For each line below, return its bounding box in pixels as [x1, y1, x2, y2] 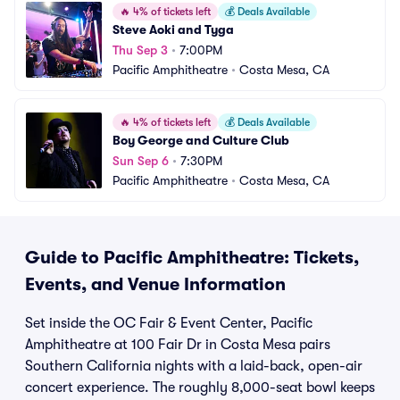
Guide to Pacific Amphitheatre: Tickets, [25, 247, 359, 268]
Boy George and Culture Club [112, 133, 289, 147]
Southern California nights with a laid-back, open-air [25, 358, 362, 374]
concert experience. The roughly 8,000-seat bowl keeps [25, 379, 375, 396]
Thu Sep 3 [112, 43, 168, 57]
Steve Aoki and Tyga [112, 22, 234, 37]
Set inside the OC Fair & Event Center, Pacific [25, 315, 312, 331]
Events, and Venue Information [25, 274, 286, 295]
